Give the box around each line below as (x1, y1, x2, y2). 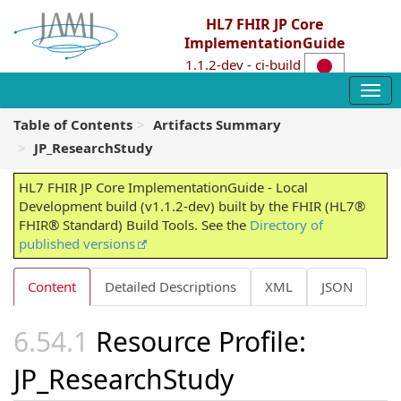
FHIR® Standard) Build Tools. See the (19, 216, 250, 234)
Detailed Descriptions (105, 277, 236, 295)
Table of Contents (13, 115, 132, 133)
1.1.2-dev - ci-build (184, 55, 304, 74)
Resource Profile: (96, 323, 306, 360)
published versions (19, 235, 135, 252)
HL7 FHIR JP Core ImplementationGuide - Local (19, 178, 308, 196)
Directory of (250, 216, 323, 234)
